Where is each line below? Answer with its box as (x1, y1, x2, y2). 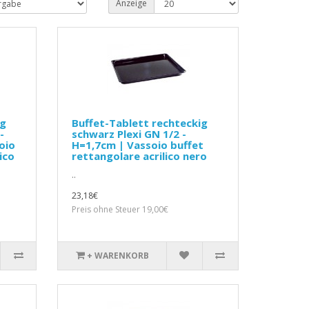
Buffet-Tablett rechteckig (72, 116, 208, 130)
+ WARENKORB (86, 250, 149, 262)
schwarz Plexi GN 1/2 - (72, 127, 187, 141)
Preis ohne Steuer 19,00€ (72, 203, 169, 216)
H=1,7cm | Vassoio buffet (72, 138, 204, 152)
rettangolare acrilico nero (72, 149, 208, 163)
